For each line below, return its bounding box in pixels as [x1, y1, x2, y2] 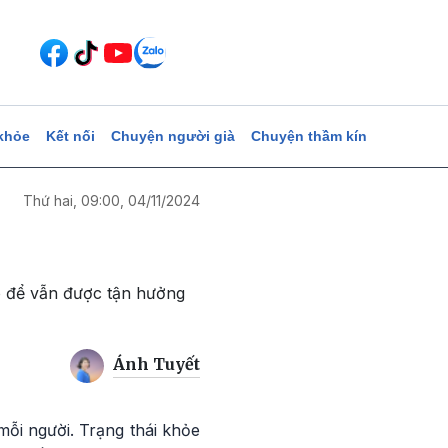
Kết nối [45, 128, 95, 144]
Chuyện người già [110, 128, 235, 144]
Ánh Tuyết [113, 354, 200, 375]
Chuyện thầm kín [250, 128, 367, 144]
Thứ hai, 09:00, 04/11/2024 [23, 192, 200, 209]
